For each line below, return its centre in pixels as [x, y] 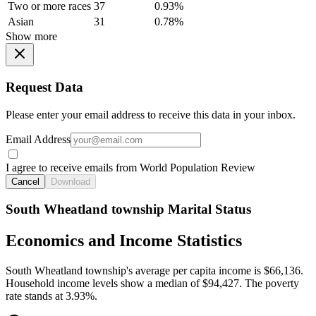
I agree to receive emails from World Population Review [130, 167]
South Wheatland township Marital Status [128, 209]
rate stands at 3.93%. [51, 296]
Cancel [25, 181]
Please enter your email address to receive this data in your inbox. [151, 114]
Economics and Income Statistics [124, 241]
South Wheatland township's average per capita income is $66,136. [154, 271]
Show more [31, 37]
